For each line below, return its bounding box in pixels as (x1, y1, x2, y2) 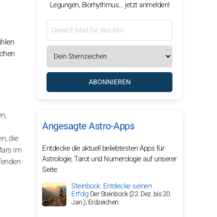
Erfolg (71, 188, 90, 199)
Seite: (42, 164, 58, 175)
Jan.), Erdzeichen (71, 197, 119, 207)
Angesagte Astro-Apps (42, 119, 134, 133)
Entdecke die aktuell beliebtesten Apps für (42, 143, 164, 154)
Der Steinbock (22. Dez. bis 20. (90, 189, 171, 199)
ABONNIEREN (88, 77, 131, 87)
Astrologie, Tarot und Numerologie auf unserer (42, 154, 177, 164)
